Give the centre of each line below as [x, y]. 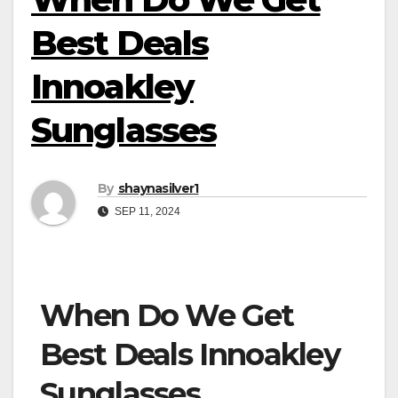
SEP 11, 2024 [146, 212]
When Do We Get [167, 316]
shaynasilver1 [158, 189]
